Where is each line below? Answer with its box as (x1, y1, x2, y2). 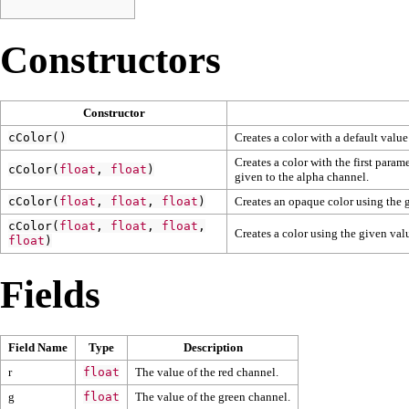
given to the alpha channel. (235, 169, 369, 184)
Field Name (8, 340, 68, 354)
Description (183, 340, 243, 354)
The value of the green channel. (135, 389, 290, 404)
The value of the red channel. (135, 364, 278, 379)
